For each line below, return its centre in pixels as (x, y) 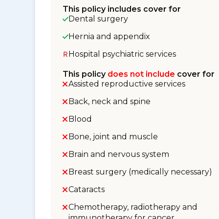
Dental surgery (98, 19)
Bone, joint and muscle (113, 137)
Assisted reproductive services (127, 84)
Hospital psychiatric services (122, 54)
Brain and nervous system (119, 154)
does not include (141, 74)
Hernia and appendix (109, 36)
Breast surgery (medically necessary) (140, 172)
